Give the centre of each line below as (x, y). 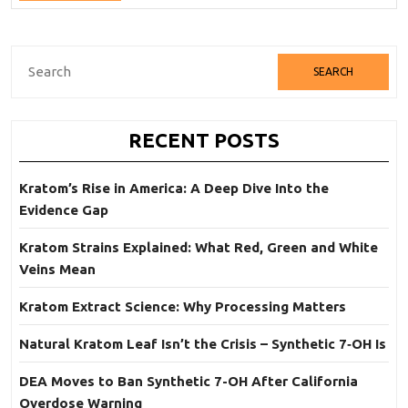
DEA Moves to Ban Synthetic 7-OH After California (189, 382)
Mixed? (158, 46)
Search (41, 64)
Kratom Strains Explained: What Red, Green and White (199, 248)
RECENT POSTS (204, 140)
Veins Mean (57, 270)
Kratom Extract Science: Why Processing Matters (183, 307)
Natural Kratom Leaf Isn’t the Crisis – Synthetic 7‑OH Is (203, 344)
